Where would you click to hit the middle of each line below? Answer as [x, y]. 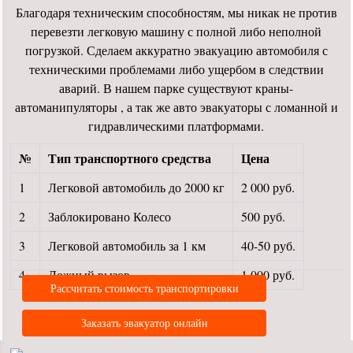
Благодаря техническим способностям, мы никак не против [176, 12]
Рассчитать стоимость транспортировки [144, 288]
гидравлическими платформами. [176, 126]
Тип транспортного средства [130, 158]
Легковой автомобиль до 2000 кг [137, 187]
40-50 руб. [269, 245]
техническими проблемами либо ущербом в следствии [176, 69]
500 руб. [264, 216]
